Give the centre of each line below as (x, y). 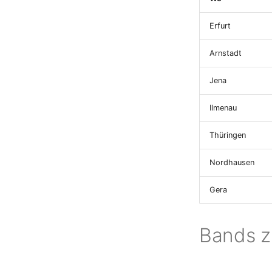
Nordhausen (232, 162)
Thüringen (228, 135)
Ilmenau (223, 108)
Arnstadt (226, 53)
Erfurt (220, 26)
